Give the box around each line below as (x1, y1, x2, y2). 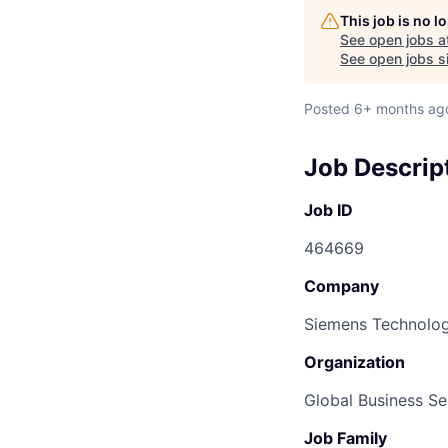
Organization (304, 351, 405, 372)
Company (304, 275, 379, 296)
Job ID (304, 199, 353, 220)
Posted (304, 100, 350, 117)
